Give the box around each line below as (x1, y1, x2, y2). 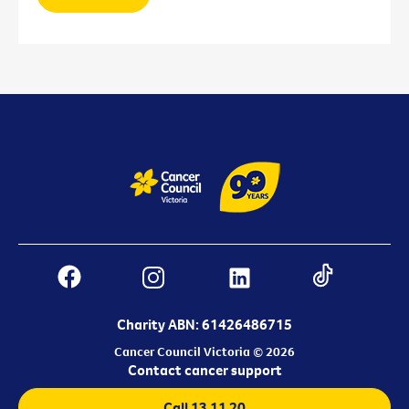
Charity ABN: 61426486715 (117, 314, 292, 333)
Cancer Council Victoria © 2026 (114, 342, 295, 360)
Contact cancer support (127, 360, 282, 379)
